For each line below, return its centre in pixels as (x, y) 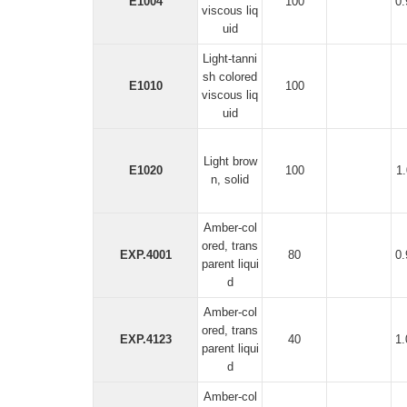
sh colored (230, 77)
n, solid (230, 179)
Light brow (230, 161)
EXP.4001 (145, 255)
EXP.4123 (145, 339)
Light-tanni (230, 59)
